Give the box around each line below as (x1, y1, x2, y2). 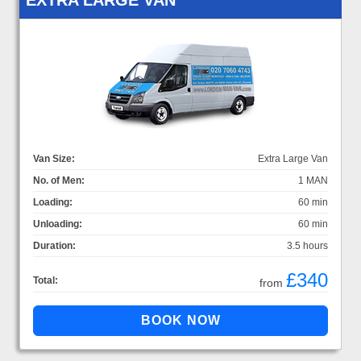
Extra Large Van (258, 152, 328, 164)
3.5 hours (287, 239, 328, 251)
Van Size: (33, 152, 75, 164)
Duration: (33, 239, 76, 251)
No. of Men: (33, 174, 85, 186)
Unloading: (33, 218, 82, 230)
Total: (33, 274, 58, 286)
